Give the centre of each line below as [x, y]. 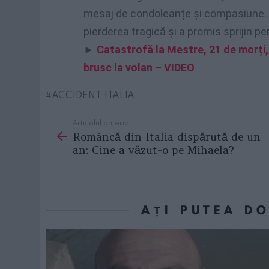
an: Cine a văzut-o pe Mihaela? [153, 150]
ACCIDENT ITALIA [93, 95]
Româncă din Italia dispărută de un [167, 137]
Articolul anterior [102, 122]
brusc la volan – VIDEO [139, 67]
